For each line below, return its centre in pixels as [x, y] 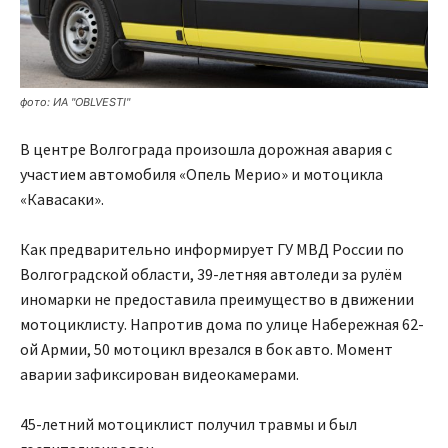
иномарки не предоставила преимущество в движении [217, 298]
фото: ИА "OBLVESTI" [75, 101]
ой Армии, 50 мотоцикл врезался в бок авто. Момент [206, 348]
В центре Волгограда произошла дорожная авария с [206, 148]
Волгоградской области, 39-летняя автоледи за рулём [211, 273]
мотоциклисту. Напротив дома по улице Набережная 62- [222, 323]
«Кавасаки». [62, 198]
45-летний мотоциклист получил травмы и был [188, 423]
